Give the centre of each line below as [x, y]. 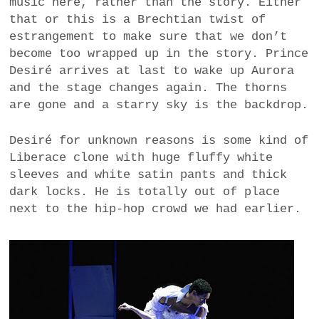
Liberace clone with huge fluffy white [141, 157]
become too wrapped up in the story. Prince [159, 54]
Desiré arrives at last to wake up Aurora [152, 71]
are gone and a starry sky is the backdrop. [159, 105]
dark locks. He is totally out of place [145, 192]
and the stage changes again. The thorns [148, 88]
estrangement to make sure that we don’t [148, 37]
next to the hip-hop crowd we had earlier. [156, 209]
